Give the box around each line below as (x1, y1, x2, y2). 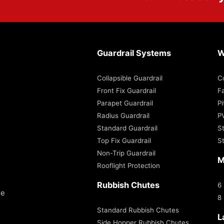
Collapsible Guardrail (97, 73, 162, 82)
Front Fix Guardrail (97, 86, 156, 94)
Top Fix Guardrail (97, 136, 151, 144)
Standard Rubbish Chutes (97, 205, 179, 214)
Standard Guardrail (97, 123, 157, 132)
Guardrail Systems (97, 48, 171, 58)
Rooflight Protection (97, 161, 160, 169)
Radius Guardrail (97, 111, 149, 119)
